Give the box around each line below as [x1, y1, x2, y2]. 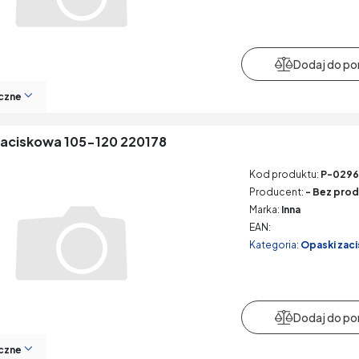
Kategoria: [248, 239, 299, 251]
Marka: [248, 204, 280, 216]
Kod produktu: [248, 168, 319, 180]
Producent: [248, 186, 304, 198]
